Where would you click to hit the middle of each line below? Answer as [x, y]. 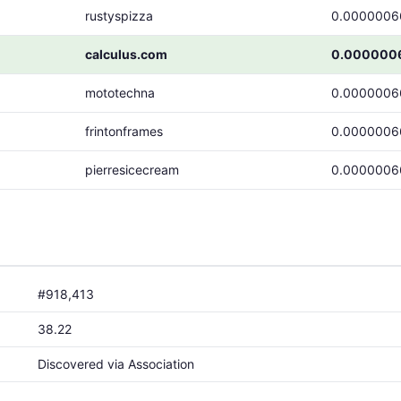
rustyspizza [119, 16]
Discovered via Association [116, 364]
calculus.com [126, 54]
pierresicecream [132, 170]
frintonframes [124, 131]
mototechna [120, 93]
